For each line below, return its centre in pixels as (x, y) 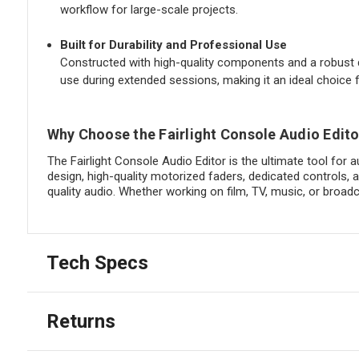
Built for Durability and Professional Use (173, 45)
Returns (81, 322)
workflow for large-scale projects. (149, 10)
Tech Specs (97, 263)
